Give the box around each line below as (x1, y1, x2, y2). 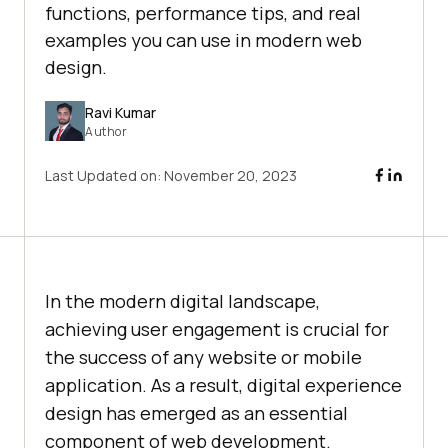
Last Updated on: (45, 166, 164, 186)
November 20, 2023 (164, 166, 297, 186)
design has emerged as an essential (45, 401, 348, 426)
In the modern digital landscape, (45, 289, 320, 314)
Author (85, 122, 127, 140)
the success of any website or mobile (45, 345, 362, 370)
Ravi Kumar (85, 102, 156, 122)
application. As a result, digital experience (45, 373, 402, 398)
